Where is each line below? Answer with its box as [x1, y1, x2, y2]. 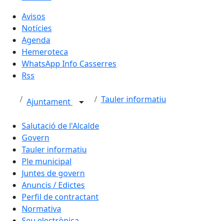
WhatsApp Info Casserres [22, 58, 116, 69]
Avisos [22, 11, 45, 22]
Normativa [22, 203, 61, 214]
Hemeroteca [22, 46, 68, 57]
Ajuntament [27, 96, 73, 108]
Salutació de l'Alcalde [22, 120, 99, 131]
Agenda [22, 35, 50, 45]
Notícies [22, 23, 52, 34]
